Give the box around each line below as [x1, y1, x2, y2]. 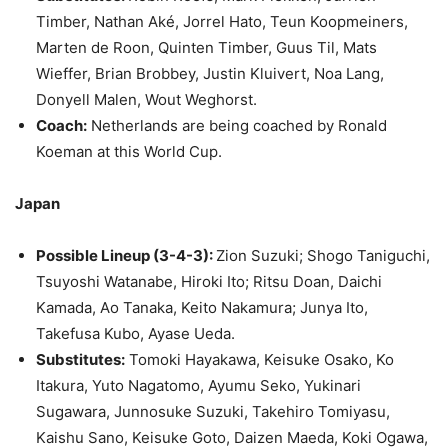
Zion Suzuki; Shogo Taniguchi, [216, 246, 430, 266]
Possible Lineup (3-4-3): [36, 246, 216, 266]
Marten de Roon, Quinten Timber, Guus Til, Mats [36, 38, 377, 58]
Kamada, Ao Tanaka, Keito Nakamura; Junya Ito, [36, 298, 368, 318]
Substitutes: [36, 350, 125, 370]
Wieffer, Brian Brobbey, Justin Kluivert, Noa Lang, [36, 64, 384, 84]
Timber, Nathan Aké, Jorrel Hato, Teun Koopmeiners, [36, 12, 408, 32]
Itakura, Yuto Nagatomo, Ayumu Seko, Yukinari [36, 376, 361, 396]
